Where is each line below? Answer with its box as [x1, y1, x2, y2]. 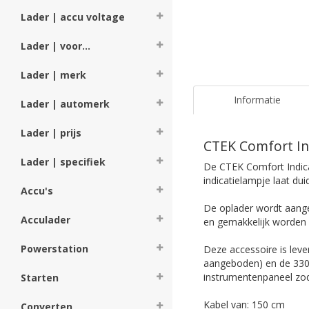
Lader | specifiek [21, 155, 106, 168]
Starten [21, 271, 59, 284]
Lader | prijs [21, 126, 81, 139]
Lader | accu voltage [21, 10, 125, 23]
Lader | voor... [21, 39, 90, 52]
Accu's [21, 184, 53, 197]
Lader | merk [21, 68, 86, 81]
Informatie [233, 92, 281, 106]
